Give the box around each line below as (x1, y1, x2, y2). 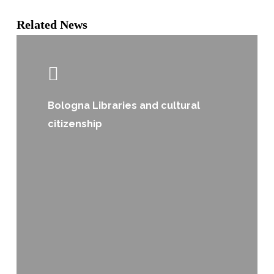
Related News (16, 17, 87, 31)
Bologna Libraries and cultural (48, 100, 201, 112)
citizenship (48, 118, 103, 130)
